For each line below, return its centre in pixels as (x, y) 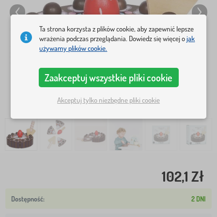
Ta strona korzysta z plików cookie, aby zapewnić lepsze (117, 29)
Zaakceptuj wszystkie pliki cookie (108, 77)
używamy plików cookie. (73, 48)
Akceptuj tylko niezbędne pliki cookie (108, 100)
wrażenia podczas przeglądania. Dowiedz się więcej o (113, 38)
